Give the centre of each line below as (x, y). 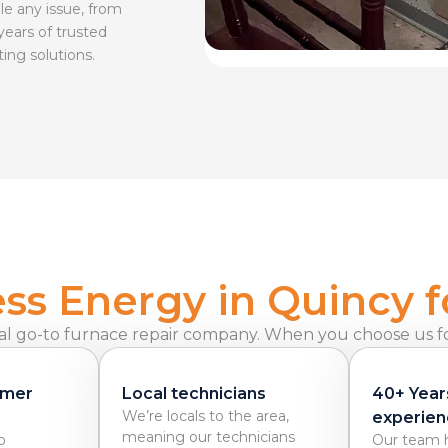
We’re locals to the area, (205, 415)
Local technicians (194, 393)
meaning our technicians (208, 436)
